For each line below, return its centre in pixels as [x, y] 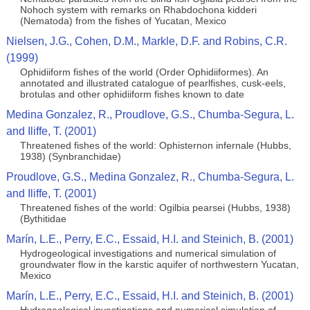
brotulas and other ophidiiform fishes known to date [132, 94]
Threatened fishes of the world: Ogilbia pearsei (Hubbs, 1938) [155, 208]
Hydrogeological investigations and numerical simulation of [148, 253]
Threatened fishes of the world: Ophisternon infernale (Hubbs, [155, 145]
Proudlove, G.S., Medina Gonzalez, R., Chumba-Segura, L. [150, 177]
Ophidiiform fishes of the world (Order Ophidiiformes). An [144, 72]
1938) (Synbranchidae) [70, 156]
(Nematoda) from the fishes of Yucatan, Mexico [123, 21]
